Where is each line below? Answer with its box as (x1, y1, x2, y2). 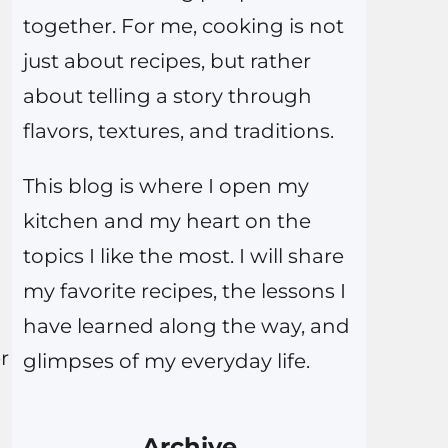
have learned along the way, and (22, 314, 350, 339)
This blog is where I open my (22, 174, 309, 199)
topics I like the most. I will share (22, 244, 344, 269)
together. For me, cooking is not (22, 14, 344, 39)
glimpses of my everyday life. (22, 349, 310, 374)
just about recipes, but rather (22, 49, 311, 74)
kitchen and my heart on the (22, 209, 311, 234)
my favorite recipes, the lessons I (22, 279, 346, 304)
